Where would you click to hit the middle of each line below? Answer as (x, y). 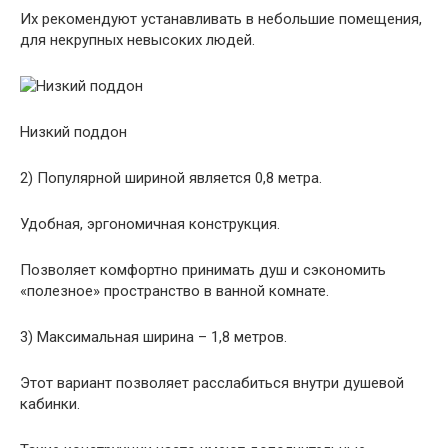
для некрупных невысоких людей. (137, 40)
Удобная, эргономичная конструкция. (150, 224)
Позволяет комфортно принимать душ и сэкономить (203, 270)
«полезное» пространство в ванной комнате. (174, 291)
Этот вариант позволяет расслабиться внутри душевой (212, 383)
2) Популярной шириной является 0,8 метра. (171, 178)
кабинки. (50, 404)
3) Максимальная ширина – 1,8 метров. (153, 337)
